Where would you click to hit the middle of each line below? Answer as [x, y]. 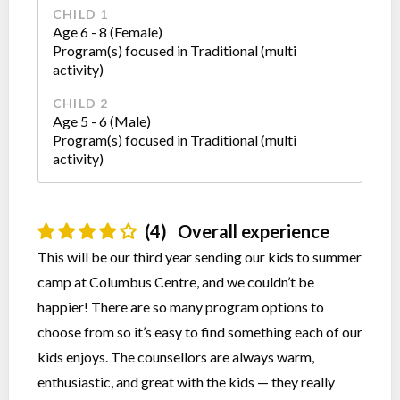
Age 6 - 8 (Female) [108, 32]
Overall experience [252, 231]
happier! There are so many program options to [181, 307]
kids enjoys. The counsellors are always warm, [176, 357]
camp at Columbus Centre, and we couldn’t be [176, 282]
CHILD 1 [81, 14]
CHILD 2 [81, 103]
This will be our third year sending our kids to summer [200, 257]
